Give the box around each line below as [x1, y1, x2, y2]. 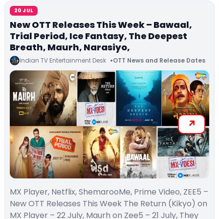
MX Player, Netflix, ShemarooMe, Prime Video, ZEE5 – [10, 186, 208, 198]
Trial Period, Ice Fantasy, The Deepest [10, 29, 187, 42]
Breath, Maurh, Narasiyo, [10, 41, 130, 53]
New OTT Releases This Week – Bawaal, [10, 18, 192, 31]
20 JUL [14, 6, 34, 14]
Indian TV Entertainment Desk [20, 56, 106, 65]
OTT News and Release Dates [113, 56, 205, 65]
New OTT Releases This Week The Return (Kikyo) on [10, 198, 207, 210]
